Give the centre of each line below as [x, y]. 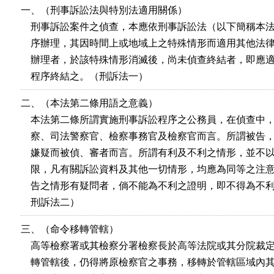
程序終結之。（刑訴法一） [84, 76]
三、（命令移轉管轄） [70, 229]
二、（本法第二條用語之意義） [89, 103]
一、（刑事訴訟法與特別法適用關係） [104, 10]
